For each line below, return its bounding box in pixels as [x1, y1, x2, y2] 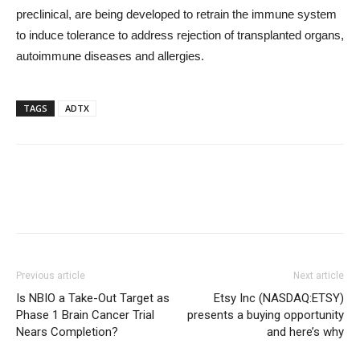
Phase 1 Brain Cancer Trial [16, 308, 154, 322]
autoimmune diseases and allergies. [16, 49, 204, 63]
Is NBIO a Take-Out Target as [16, 291, 170, 305]
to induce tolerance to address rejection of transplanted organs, [16, 28, 344, 42]
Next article [293, 270, 344, 281]
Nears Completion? [16, 325, 118, 339]
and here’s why [267, 325, 344, 339]
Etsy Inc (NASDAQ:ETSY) [211, 291, 344, 305]
